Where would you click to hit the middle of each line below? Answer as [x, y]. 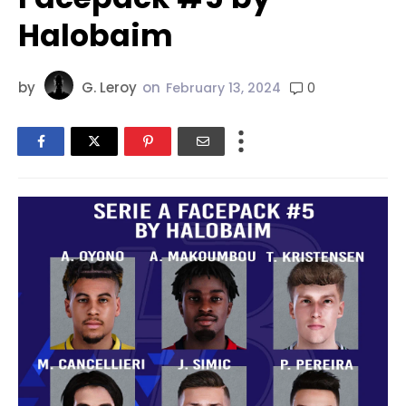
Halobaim [96, 36]
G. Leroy [109, 88]
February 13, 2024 [223, 88]
